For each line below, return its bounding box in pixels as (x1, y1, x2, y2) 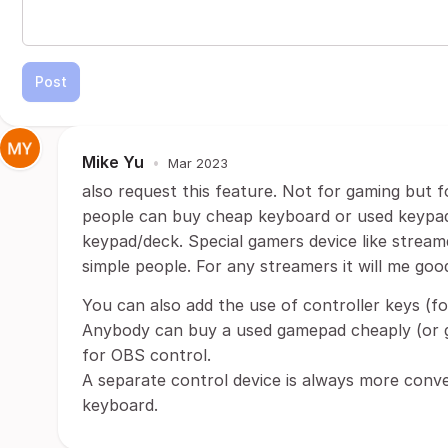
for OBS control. (82, 345, 211, 365)
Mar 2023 (168, 154, 228, 171)
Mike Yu (82, 152, 144, 172)
